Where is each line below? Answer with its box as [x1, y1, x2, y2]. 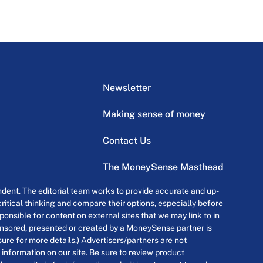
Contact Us [102, 135, 151, 147]
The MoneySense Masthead [102, 161, 224, 173]
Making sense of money [102, 109, 205, 120]
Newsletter [102, 82, 151, 94]
